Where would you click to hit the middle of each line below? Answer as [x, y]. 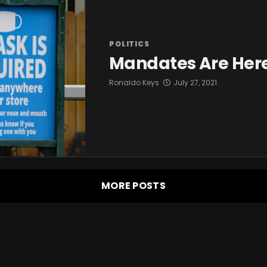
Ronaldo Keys [134, 83]
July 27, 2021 [195, 83]
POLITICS [129, 44]
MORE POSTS [133, 186]
